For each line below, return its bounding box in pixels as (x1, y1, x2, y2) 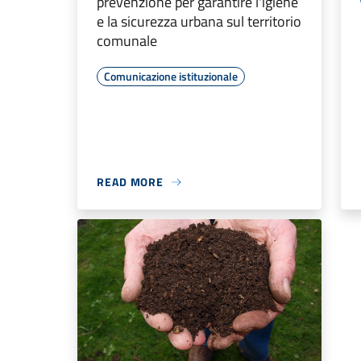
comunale (97, 30, 157, 52)
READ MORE (97, 173, 164, 191)
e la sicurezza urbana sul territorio (97, 10, 301, 33)
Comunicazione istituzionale (104, 68, 238, 85)
